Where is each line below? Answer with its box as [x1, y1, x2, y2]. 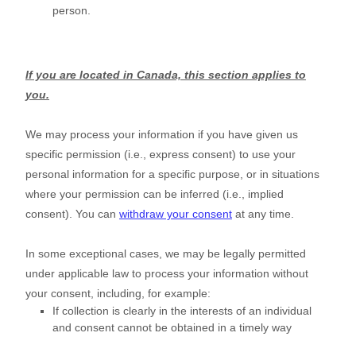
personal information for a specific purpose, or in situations [25, 168, 319, 181]
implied [245, 188, 284, 201]
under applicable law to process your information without [25, 267, 308, 281]
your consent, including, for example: [25, 287, 211, 300]
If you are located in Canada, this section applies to [25, 68, 306, 82]
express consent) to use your [146, 148, 296, 161]
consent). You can [25, 207, 119, 221]
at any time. [232, 207, 294, 221]
